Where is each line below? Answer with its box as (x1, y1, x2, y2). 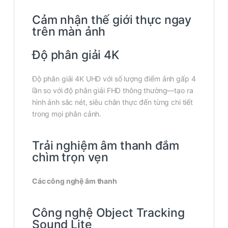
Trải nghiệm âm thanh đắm (32, 138, 179, 153)
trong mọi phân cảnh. (32, 109, 102, 118)
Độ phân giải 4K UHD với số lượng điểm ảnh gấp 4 (32, 74, 196, 83)
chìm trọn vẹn (32, 150, 109, 164)
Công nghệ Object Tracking (32, 205, 185, 220)
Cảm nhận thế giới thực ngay (32, 12, 192, 27)
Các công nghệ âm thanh (32, 176, 117, 185)
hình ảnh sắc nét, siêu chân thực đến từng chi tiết (32, 97, 193, 106)
